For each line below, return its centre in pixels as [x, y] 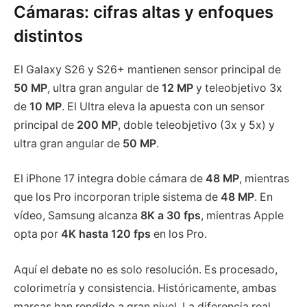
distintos [48, 36]
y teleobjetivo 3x [238, 88]
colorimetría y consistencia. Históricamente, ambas [145, 288]
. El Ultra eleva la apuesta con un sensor [163, 106]
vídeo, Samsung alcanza [77, 216]
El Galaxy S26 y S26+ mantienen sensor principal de [147, 69]
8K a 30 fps [171, 216]
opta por [37, 234]
